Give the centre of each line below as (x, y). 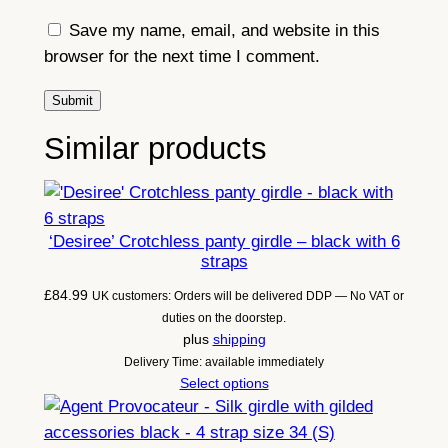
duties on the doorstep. (224, 317)
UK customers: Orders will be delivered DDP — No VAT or (248, 295)
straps (224, 261)
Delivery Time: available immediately (224, 361)
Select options (224, 382)
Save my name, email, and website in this (224, 30)
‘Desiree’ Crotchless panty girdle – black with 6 (224, 241)
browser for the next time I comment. (181, 56)
